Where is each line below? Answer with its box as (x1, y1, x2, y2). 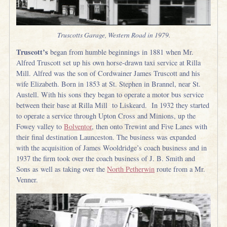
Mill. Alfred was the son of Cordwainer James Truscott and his (16, 68, 201, 79)
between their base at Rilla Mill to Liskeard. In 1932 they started (16, 100, 210, 110)
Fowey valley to (16, 122, 64, 132)
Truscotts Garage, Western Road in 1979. (57, 30, 170, 40)
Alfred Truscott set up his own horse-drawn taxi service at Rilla (16, 58, 201, 68)
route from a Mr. (155, 164, 206, 174)
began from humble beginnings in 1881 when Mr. (48, 47, 194, 57)
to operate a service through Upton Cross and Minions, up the (16, 111, 196, 121)
